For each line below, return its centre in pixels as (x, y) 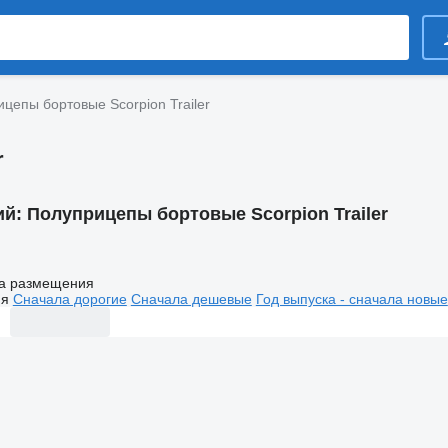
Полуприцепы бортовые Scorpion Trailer (207, 214)
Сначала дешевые (191, 298)
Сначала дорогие (69, 298)
